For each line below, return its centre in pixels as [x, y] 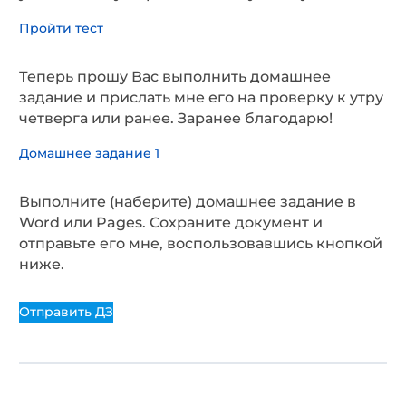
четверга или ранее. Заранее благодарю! [176, 119]
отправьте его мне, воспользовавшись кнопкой [201, 244]
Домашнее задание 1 [89, 154]
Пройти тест [61, 29]
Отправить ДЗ [66, 312]
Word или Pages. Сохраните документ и [171, 223]
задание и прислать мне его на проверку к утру [201, 98]
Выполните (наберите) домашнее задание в [188, 202]
